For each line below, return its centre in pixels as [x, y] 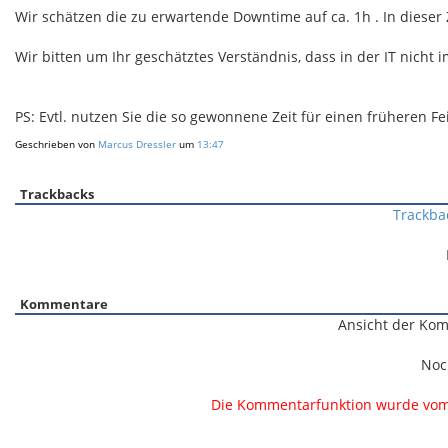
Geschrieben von [56, 144]
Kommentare [64, 304]
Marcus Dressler [137, 144]
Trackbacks [57, 194]
